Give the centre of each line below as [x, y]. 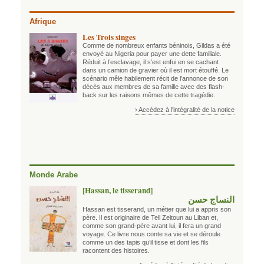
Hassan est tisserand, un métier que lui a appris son [157, 209]
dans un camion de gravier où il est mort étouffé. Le [156, 70]
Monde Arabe [54, 175]
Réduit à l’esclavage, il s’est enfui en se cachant [151, 62]
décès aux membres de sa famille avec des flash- [154, 86]
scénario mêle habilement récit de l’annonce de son [155, 78]
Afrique [43, 22]
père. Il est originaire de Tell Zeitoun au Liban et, [150, 217]
